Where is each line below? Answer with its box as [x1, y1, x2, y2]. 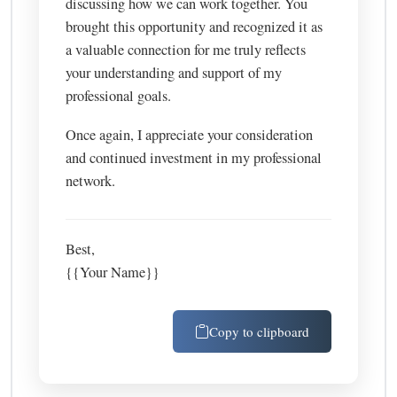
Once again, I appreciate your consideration [66, 125, 314, 145]
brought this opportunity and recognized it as [66, 17, 323, 37]
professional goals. [66, 86, 172, 106]
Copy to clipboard [208, 323, 309, 341]
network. [66, 171, 116, 191]
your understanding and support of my [66, 63, 283, 83]
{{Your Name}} [66, 262, 160, 283]
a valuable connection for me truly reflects [66, 40, 307, 60]
